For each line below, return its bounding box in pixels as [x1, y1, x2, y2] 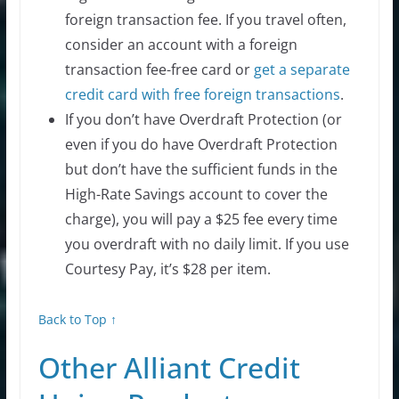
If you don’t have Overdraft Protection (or [64, 109, 342, 129]
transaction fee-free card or [64, 59, 250, 79]
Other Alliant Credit [37, 347, 300, 387]
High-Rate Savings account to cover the [64, 183, 328, 204]
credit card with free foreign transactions [64, 84, 340, 104]
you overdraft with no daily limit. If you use [64, 233, 349, 254]
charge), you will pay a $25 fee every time [64, 208, 338, 229]
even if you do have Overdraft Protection [64, 134, 338, 154]
